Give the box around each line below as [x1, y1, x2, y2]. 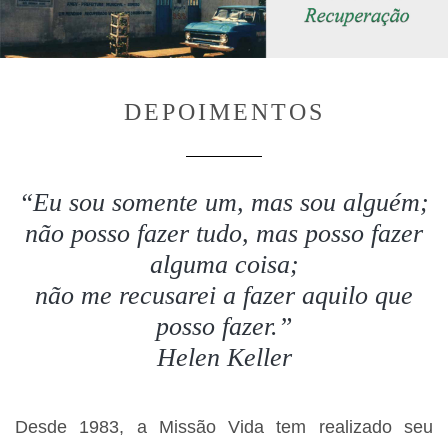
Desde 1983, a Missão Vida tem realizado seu [15, 416, 433, 437]
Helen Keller [156, 342, 292, 372]
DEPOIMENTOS [123, 98, 325, 125]
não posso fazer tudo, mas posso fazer [25, 218, 423, 248]
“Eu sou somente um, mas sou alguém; [19, 187, 429, 217]
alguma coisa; [149, 249, 299, 279]
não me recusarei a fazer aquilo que [35, 280, 413, 310]
